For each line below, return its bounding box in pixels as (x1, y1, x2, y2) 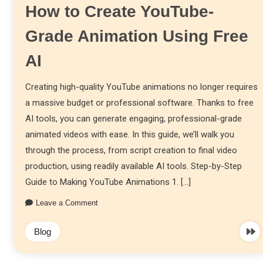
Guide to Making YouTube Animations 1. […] (25, 176, 191, 187)
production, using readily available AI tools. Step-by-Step (25, 160, 242, 171)
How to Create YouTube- (25, 2, 214, 21)
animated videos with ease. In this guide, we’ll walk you (25, 129, 234, 140)
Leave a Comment (35, 198, 98, 207)
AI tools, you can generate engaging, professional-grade (25, 113, 242, 124)
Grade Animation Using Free (25, 26, 248, 45)
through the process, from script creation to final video (25, 144, 237, 156)
